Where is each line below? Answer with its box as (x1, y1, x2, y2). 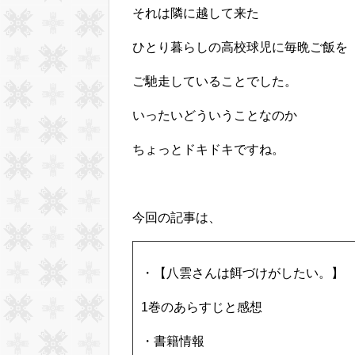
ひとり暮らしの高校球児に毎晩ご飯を (132, 40, 348, 55)
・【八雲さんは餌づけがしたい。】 (141, 266, 344, 281)
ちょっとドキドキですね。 (132, 143, 284, 157)
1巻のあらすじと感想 (141, 300, 262, 315)
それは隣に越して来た (132, 6, 259, 21)
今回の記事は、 (132, 211, 221, 225)
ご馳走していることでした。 (132, 74, 297, 89)
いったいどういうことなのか (132, 109, 297, 123)
